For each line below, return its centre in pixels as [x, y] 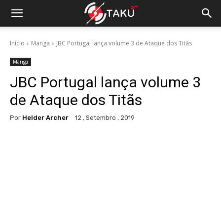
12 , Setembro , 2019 [105, 118]
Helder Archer [45, 117]
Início [17, 43]
